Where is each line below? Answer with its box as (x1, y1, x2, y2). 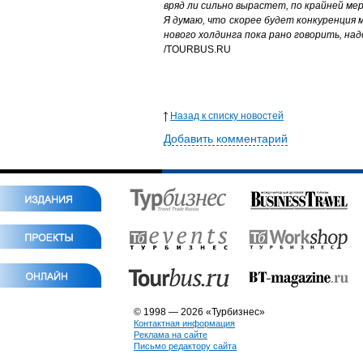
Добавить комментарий (164, 132, 288, 145)
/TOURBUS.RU (164, 44, 231, 55)
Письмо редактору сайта (134, 341, 237, 351)
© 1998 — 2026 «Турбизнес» (134, 306, 265, 318)
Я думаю (164, 15, 203, 26)
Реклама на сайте (134, 330, 207, 340)
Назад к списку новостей (170, 110, 284, 122)
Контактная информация (134, 318, 235, 328)
